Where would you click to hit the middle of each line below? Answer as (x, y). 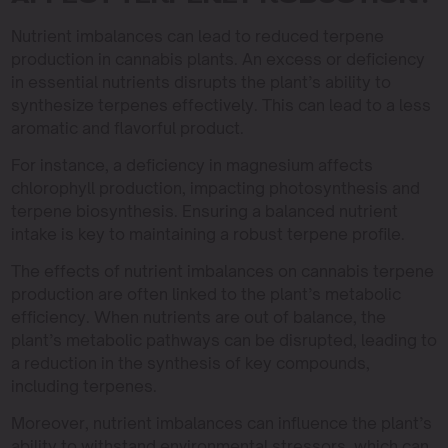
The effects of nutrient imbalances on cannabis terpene (222, 271)
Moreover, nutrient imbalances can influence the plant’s (221, 423)
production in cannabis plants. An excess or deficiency (217, 59)
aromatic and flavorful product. (127, 128)
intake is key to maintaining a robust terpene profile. (207, 234)
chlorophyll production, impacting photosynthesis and (215, 188)
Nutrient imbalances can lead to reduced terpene (197, 36)
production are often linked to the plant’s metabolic (205, 294)
